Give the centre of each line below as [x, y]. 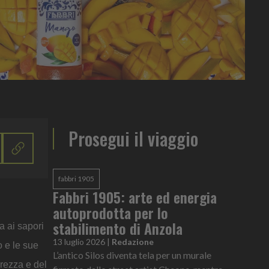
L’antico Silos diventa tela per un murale [132, 255]
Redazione [133, 241]
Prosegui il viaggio [133, 138]
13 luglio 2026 [79, 241]
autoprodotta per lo [110, 212]
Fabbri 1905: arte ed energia [135, 197]
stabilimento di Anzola [118, 228]
